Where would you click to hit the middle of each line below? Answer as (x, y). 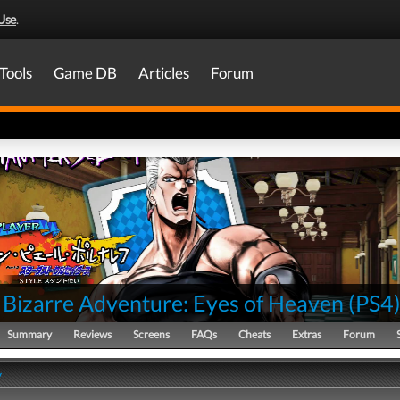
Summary (29, 334)
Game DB (85, 73)
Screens (151, 334)
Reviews (92, 334)
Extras (307, 334)
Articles (164, 73)
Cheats (254, 334)
